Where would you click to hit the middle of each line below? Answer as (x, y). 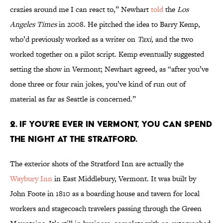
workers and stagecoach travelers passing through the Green (106, 209)
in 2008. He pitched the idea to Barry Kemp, (129, 24)
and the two (173, 39)
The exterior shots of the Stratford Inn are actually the (97, 164)
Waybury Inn (31, 179)
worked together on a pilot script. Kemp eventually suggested (107, 54)
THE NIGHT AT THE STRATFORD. (74, 139)
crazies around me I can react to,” (65, 9)
